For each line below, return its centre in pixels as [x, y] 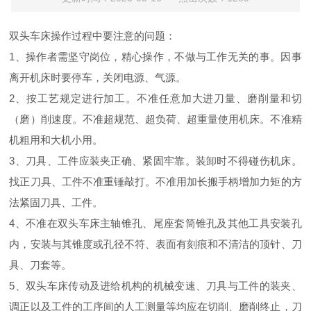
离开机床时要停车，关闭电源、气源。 [98, 77]
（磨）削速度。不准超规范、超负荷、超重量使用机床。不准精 [155, 119]
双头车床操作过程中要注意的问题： [93, 36]
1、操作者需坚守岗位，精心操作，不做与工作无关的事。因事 [155, 57]
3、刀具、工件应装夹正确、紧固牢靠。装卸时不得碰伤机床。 [155, 161]
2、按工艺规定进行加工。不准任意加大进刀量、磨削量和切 [155, 98]
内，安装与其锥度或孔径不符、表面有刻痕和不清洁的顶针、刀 [155, 244]
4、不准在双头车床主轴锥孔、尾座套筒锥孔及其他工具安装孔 [155, 223]
